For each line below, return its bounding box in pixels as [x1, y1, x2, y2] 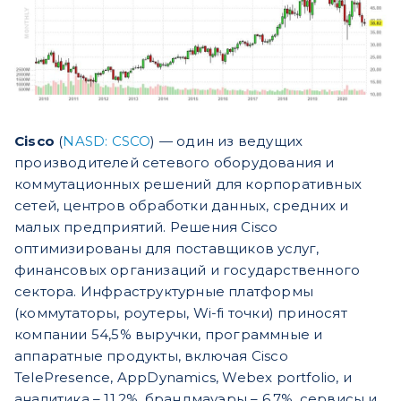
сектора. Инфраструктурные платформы [14, 283, 313, 301]
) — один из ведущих [150, 132, 303, 150]
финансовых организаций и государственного [14, 261, 361, 279]
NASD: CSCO [63, 132, 151, 150]
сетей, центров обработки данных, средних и [14, 197, 349, 215]
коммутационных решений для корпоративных [14, 175, 362, 193]
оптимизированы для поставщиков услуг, [14, 240, 320, 258]
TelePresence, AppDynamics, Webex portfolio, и [14, 369, 353, 387]
